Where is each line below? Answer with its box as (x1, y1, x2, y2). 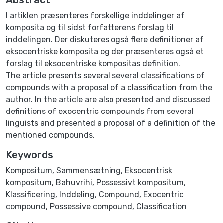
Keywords (6, 148, 53, 161)
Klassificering (6, 189, 55, 199)
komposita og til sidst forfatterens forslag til (6, 22, 174, 32)
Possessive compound (50, 201, 132, 211)
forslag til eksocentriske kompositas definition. (6, 58, 180, 68)
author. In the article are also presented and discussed (6, 94, 210, 104)
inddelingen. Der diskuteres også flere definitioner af (6, 34, 204, 44)
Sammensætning (56, 165, 121, 175)
